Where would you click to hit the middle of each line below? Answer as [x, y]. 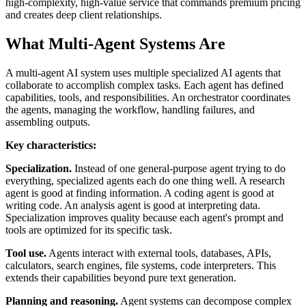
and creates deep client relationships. [84, 15]
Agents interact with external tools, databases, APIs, [159, 253]
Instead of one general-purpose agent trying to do [179, 169]
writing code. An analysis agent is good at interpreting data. [133, 206]
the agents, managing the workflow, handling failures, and [130, 110]
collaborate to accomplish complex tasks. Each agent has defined [144, 85]
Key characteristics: [51, 145]
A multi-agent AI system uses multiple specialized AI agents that [143, 73]
